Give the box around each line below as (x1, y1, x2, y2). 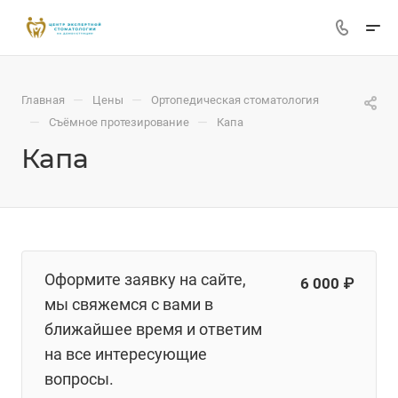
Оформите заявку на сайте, (44, 270, 246, 289)
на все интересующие (44, 345, 207, 363)
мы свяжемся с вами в (44, 295, 213, 314)
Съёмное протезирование (49, 115, 189, 129)
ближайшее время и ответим (44, 320, 262, 338)
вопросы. (44, 370, 114, 388)
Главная (21, 93, 65, 107)
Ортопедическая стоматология (151, 93, 319, 107)
